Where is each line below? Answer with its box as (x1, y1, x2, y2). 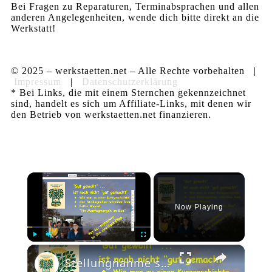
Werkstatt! (11, 22, 56, 33)
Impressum (14, 76, 61, 87)
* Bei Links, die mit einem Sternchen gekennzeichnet (11, 87, 246, 98)
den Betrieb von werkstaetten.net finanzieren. (11, 109, 211, 120)
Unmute (49, 244, 66, 250)
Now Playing (174, 202, 223, 211)
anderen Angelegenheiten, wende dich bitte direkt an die (11, 12, 259, 22)
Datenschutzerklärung (82, 76, 178, 87)
